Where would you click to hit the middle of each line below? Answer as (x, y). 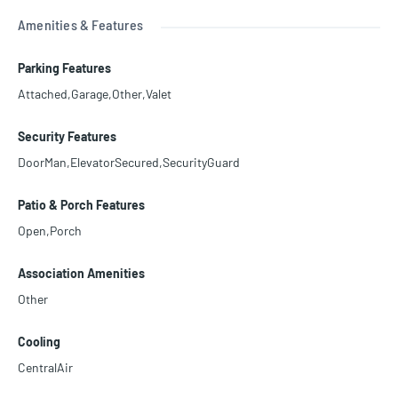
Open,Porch (50, 231)
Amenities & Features (80, 25)
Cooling (39, 342)
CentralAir (45, 368)
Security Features (67, 137)
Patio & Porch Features (81, 205)
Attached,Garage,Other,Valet (95, 94)
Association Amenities (81, 274)
